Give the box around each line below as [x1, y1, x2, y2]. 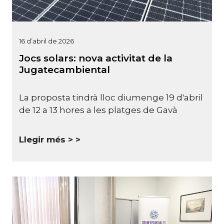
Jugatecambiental [19, 63, 110, 75]
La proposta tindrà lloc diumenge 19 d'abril [19, 92, 203, 103]
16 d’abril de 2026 [19, 36, 74, 45]
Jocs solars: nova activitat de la [19, 52, 172, 64]
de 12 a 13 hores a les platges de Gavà [19, 105, 177, 115]
